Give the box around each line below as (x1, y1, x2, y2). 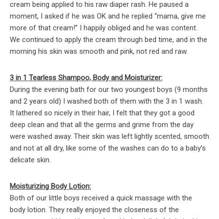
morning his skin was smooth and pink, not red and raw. (10, 47, 188, 56)
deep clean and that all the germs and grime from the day (10, 120, 194, 130)
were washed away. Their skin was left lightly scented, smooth (10, 132, 209, 141)
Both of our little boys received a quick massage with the (10, 194, 192, 203)
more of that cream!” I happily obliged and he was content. (10, 23, 197, 33)
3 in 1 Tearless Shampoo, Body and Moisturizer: (10, 73, 162, 83)
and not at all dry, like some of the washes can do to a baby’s (10, 144, 206, 153)
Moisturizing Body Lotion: (10, 182, 91, 191)
